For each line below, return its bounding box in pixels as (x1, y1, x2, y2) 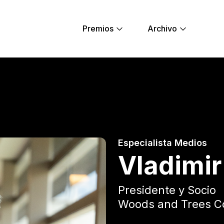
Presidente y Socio (118, 183, 216, 197)
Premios (82, 23, 114, 33)
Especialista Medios (118, 137, 207, 148)
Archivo (147, 23, 177, 33)
